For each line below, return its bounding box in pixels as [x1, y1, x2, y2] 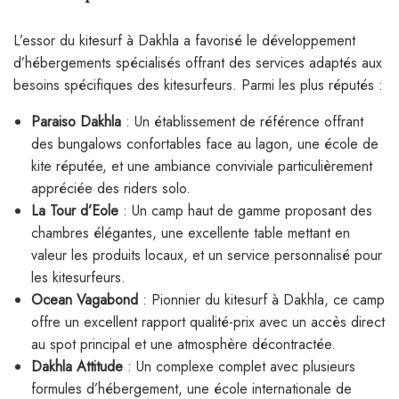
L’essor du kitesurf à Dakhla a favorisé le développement [13, 30, 355, 52]
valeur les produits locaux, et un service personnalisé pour [31, 245, 382, 266]
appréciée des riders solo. [31, 178, 191, 199]
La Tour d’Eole [31, 200, 118, 222]
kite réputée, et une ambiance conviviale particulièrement [31, 156, 372, 177]
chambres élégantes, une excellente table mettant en [31, 223, 350, 244]
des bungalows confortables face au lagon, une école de [31, 134, 379, 155]
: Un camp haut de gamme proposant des [118, 200, 372, 222]
